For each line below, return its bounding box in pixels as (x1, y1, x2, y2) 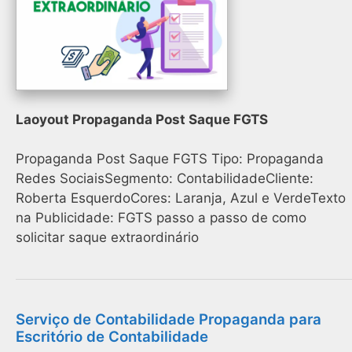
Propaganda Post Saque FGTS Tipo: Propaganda (16, 151, 324, 167)
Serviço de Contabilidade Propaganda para (16, 310, 321, 329)
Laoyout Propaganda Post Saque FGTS (16, 111, 268, 127)
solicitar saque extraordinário (16, 229, 199, 246)
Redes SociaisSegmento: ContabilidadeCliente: (16, 170, 313, 187)
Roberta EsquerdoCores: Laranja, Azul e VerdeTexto (16, 190, 346, 207)
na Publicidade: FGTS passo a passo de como (16, 210, 306, 226)
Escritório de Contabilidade (16, 328, 208, 346)
